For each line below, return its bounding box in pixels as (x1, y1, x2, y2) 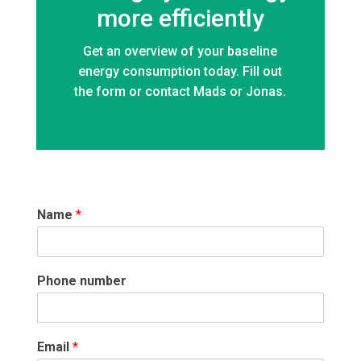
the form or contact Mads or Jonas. (74, 84, 287, 100)
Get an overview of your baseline (83, 44, 278, 60)
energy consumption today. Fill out (78, 64, 283, 80)
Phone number (36, 273, 127, 289)
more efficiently (96, 4, 264, 33)
